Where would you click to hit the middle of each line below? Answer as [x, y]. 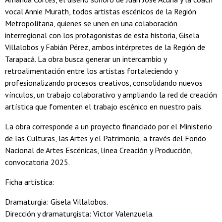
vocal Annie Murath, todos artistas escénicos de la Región [101, 12]
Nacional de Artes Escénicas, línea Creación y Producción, [99, 150]
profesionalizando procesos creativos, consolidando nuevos [104, 83]
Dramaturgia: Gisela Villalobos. [56, 202]
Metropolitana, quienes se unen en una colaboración [91, 24]
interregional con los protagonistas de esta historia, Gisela [102, 35]
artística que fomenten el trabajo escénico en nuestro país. [104, 107]
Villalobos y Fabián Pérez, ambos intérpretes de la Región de [105, 47]
